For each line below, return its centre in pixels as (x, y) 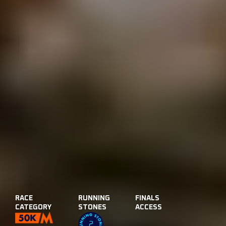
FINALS (147, 198)
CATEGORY (33, 207)
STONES (92, 207)
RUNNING (94, 198)
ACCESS (149, 207)
